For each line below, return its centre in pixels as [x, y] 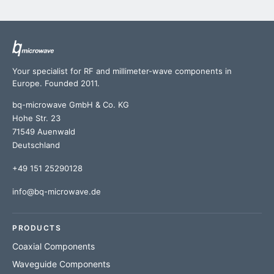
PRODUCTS [37, 228]
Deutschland [36, 145]
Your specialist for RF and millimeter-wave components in [122, 71]
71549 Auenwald [44, 132]
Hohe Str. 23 [36, 118]
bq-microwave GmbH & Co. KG [71, 105]
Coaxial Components [54, 246]
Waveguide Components [61, 264]
